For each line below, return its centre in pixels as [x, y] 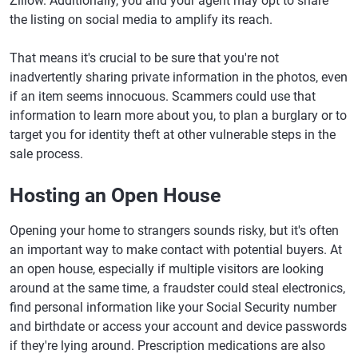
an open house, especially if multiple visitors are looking [167, 269]
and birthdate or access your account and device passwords [178, 326]
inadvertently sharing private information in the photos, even [179, 77]
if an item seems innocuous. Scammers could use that [163, 96]
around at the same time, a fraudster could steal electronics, [177, 288]
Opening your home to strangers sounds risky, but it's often [174, 231]
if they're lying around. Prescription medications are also [167, 346]
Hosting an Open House [115, 195]
